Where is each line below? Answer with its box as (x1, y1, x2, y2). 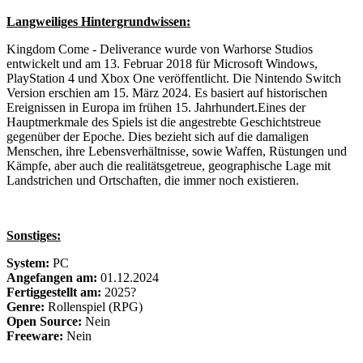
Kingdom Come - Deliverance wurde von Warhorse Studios (6, 41, 313, 56)
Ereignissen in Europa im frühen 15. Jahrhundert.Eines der (6, 100, 305, 114)
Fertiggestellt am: (6, 284, 101, 299)
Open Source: (6, 314, 82, 328)
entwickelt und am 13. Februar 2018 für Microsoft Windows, (6, 56, 318, 70)
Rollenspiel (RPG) (45, 299, 143, 314)
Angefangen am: (6, 270, 97, 284)
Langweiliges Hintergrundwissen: (6, 14, 190, 28)
